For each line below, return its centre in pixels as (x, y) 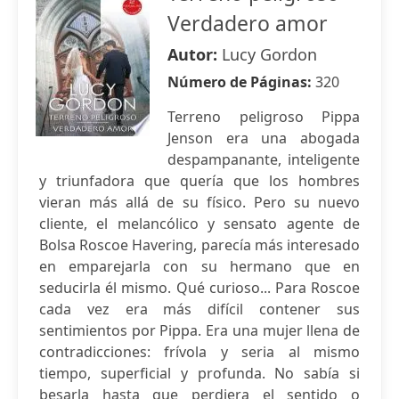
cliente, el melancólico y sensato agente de (199, 224)
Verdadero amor (248, 23)
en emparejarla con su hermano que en (199, 266)
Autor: (195, 54)
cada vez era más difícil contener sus (199, 309)
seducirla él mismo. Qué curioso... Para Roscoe (199, 288)
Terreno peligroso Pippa (264, 117)
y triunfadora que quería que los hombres (199, 181)
